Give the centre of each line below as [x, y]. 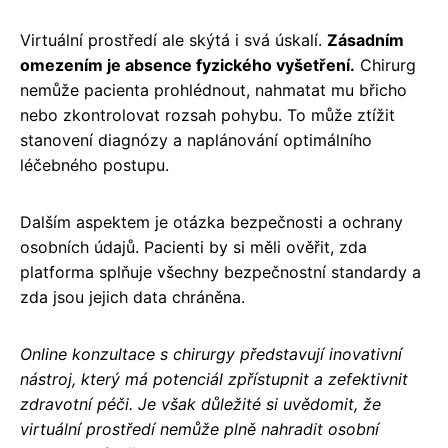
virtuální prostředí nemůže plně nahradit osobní [199, 428]
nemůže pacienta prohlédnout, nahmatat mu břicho [213, 89]
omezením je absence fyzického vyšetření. [187, 64]
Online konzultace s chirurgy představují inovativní [211, 353]
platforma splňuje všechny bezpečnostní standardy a [220, 271]
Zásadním [365, 39]
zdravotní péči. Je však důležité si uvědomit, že [200, 403]
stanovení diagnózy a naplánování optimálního [196, 139]
